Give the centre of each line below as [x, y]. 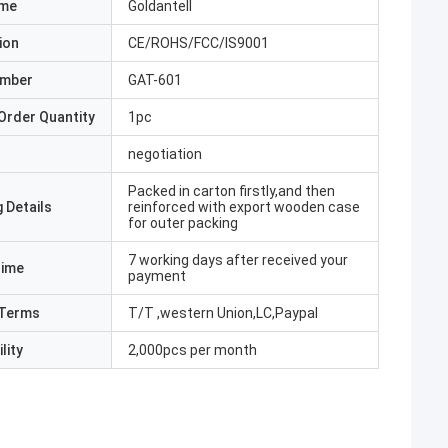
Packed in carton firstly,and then [231, 191]
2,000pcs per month [192, 350]
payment [157, 276]
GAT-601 [155, 80]
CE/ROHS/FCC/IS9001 [198, 43]
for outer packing [183, 223]
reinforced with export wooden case [244, 207]
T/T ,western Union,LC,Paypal [223, 313]
